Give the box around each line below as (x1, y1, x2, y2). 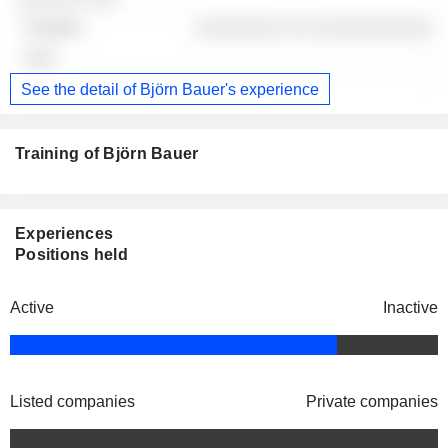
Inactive (383, 299, 438, 317)
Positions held (15, 246, 128, 264)
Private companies (306, 393, 438, 411)
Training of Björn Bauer (15, 145, 199, 163)
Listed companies (10, 393, 135, 411)
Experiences (15, 225, 114, 243)
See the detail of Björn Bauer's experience (21, 80, 319, 98)
